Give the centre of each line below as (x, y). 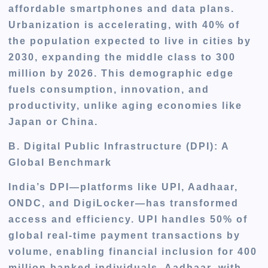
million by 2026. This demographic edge (121, 74)
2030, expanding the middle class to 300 (122, 57)
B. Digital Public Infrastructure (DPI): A (119, 147)
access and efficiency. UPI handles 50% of (128, 220)
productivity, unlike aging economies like (126, 106)
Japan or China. (54, 122)
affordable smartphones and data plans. (122, 9)
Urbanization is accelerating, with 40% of (124, 25)
